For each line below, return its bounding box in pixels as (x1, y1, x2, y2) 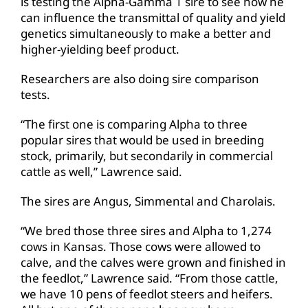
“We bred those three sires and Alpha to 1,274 (21, 222, 272, 239)
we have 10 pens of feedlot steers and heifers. (21, 285, 273, 302)
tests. (21, 86, 50, 102)
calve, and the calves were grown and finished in (21, 254, 286, 270)
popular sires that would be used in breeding (21, 131, 264, 148)
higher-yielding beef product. (21, 41, 179, 57)
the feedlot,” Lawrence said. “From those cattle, (21, 269, 278, 286)
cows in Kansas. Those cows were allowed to (21, 238, 261, 254)
